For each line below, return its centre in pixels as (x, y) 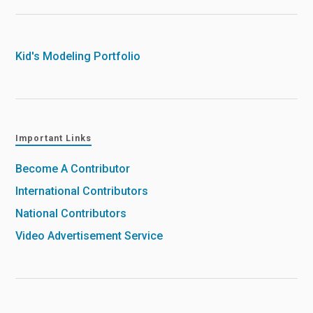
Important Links (54, 138)
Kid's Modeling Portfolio (78, 57)
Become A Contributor (73, 168)
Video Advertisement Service (89, 235)
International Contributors (82, 191)
